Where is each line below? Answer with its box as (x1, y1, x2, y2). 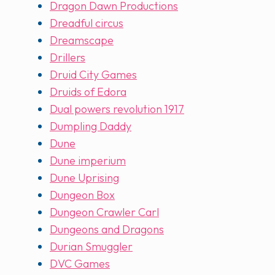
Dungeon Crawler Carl (50, 205, 159, 220)
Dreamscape (50, 33, 114, 48)
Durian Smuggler (50, 239, 133, 254)
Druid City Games (50, 68, 137, 82)
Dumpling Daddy (50, 119, 131, 134)
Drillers (50, 50, 85, 65)
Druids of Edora (50, 85, 126, 99)
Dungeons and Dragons (50, 222, 164, 237)
